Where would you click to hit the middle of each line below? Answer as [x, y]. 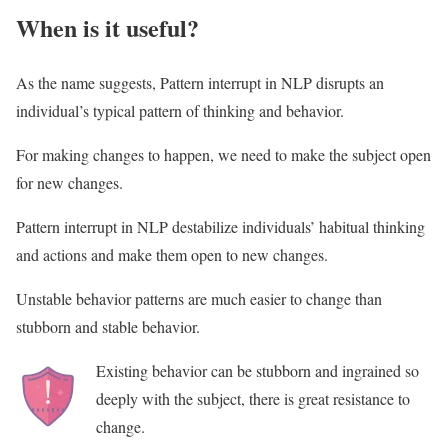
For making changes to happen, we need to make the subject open [223, 154]
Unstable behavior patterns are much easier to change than [199, 298]
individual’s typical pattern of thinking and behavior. [182, 110]
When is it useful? [107, 27]
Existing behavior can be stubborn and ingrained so [257, 370]
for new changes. [69, 182]
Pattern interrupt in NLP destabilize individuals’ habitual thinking [220, 226]
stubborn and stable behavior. [108, 326]
